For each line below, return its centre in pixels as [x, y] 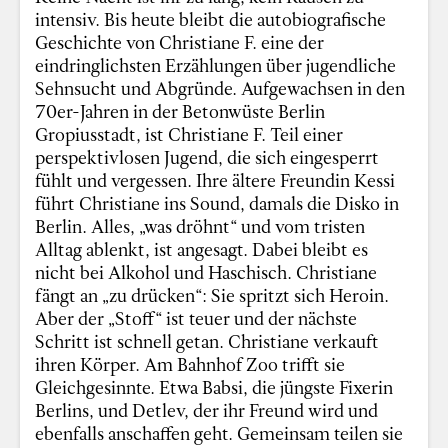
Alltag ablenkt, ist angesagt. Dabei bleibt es [202, 249]
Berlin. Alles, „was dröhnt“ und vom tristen [200, 226]
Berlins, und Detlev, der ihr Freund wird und [207, 410]
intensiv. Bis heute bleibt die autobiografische [211, 19]
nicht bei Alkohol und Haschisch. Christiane [206, 272]
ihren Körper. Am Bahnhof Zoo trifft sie [190, 364]
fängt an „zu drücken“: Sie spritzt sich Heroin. [212, 295]
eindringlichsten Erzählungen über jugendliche [216, 65]
